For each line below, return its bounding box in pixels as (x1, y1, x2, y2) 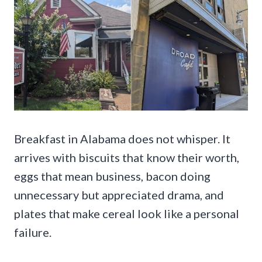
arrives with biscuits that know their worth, (14, 150, 239, 164)
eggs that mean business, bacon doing (14, 168, 211, 183)
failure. (14, 225, 51, 239)
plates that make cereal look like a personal (14, 206, 239, 220)
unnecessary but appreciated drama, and (14, 187, 224, 202)
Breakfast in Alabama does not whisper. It (14, 131, 230, 146)
